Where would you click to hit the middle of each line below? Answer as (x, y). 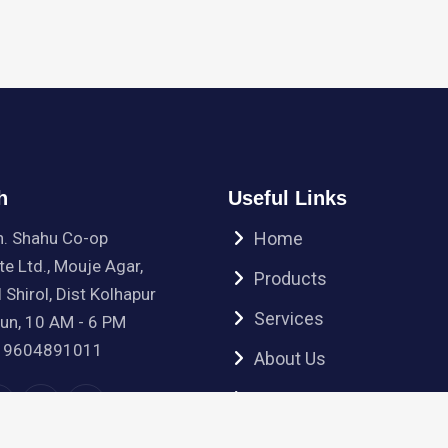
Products (291, 278)
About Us (290, 358)
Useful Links (288, 198)
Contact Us (298, 398)
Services (289, 318)
